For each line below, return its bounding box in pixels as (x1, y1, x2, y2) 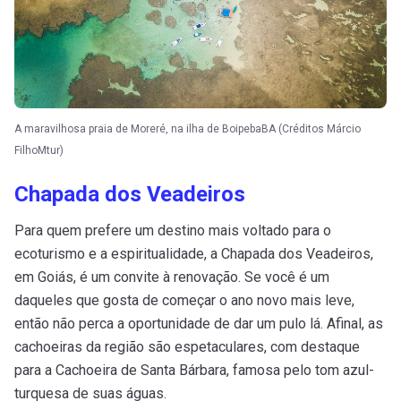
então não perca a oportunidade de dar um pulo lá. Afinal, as (14, 314, 383, 332)
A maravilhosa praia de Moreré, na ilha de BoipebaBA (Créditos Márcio (14, 122, 361, 135)
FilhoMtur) (14, 143, 64, 157)
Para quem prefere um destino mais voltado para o (14, 221, 331, 239)
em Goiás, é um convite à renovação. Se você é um (14, 268, 329, 286)
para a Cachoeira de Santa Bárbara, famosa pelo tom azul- (14, 361, 374, 379)
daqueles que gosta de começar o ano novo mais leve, (14, 291, 354, 309)
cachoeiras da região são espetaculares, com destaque (14, 337, 360, 355)
